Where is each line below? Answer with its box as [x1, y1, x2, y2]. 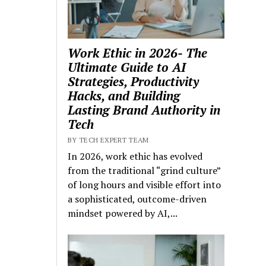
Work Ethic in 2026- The [68, 44, 208, 61]
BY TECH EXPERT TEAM [68, 135, 149, 144]
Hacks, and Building [68, 87, 180, 104]
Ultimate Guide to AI [68, 58, 186, 75]
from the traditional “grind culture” [68, 163, 221, 177]
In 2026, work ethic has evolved [68, 149, 203, 163]
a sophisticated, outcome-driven [68, 192, 207, 205]
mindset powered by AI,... [68, 206, 178, 220]
